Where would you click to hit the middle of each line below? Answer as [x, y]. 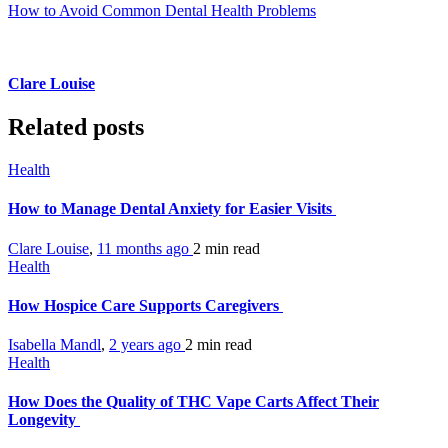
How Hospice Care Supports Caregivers [145, 305]
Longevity [44, 420]
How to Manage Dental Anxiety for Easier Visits [172, 209]
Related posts [76, 127]
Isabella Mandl [54, 345]
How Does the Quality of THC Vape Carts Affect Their [193, 402]
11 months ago [145, 248]
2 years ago [147, 345]
